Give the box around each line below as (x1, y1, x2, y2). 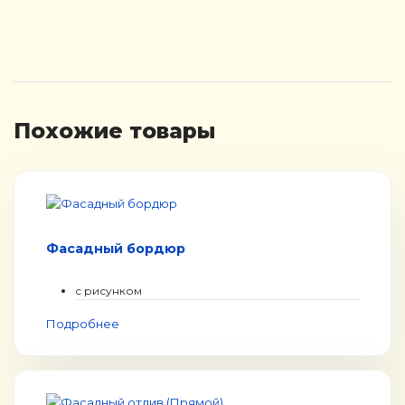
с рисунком (75, 284, 142, 298)
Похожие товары (14, 118, 216, 145)
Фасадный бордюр (46, 240, 185, 258)
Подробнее (46, 316, 119, 332)
